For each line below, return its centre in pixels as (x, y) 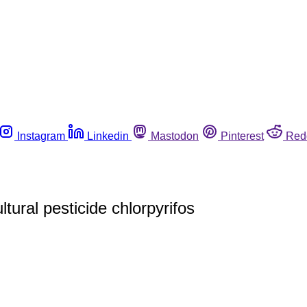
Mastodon (175, 136)
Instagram (41, 136)
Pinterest (242, 136)
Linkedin (108, 136)
